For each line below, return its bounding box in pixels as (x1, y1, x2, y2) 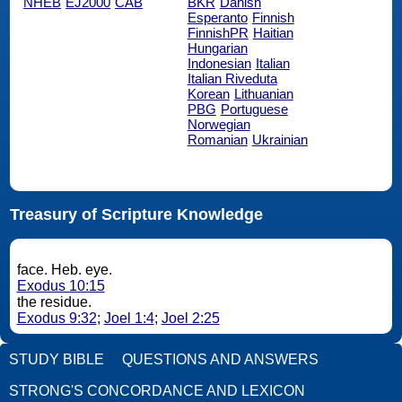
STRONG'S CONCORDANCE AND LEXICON (9, 382, 305, 398)
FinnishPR (187, 24, 249, 40)
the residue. (16, 294, 95, 310)
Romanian (187, 131, 248, 147)
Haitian (252, 24, 293, 40)
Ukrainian (251, 131, 308, 147)
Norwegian (187, 116, 250, 132)
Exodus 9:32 (16, 310, 97, 327)
